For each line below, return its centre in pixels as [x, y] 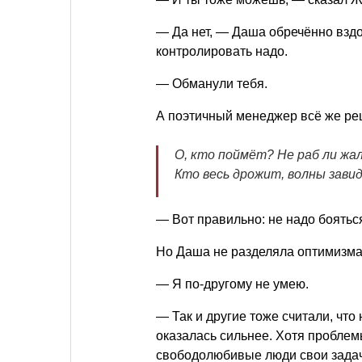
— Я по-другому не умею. [232, 284]
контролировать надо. [222, 52]
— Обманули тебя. [212, 84]
